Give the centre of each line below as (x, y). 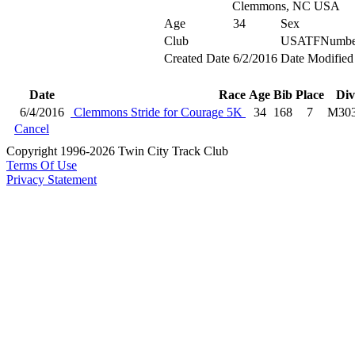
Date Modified (317, 58)
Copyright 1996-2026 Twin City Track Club (117, 151)
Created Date (197, 58)
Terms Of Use (42, 165)
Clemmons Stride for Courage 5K (158, 112)
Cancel (32, 129)
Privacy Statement (52, 179)
